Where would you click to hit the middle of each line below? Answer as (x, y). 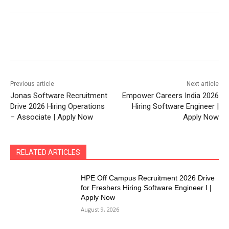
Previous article (32, 84)
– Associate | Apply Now (52, 117)
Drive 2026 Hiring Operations (58, 107)
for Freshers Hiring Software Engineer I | (146, 188)
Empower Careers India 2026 (170, 96)
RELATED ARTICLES (48, 153)
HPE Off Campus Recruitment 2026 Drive (148, 178)
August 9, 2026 (100, 210)
